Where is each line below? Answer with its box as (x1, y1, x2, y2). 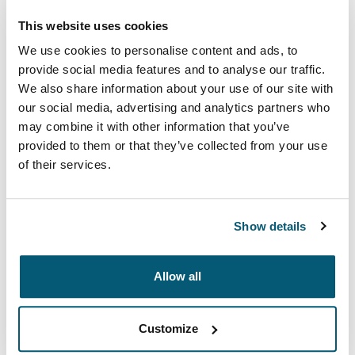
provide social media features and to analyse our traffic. (18, 63, 326, 77)
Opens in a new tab (78, 319, 190, 336)
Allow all (154, 269, 201, 284)
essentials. (16, 269, 77, 286)
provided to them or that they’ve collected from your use (18, 139, 327, 153)
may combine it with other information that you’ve (18, 120, 290, 134)
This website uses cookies (18, 18, 169, 32)
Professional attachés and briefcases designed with (16, 231, 315, 248)
